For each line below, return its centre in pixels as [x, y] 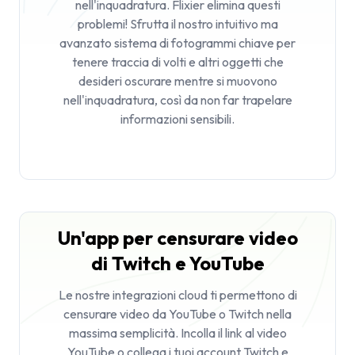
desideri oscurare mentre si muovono [177, 81]
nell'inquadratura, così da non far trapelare [177, 100]
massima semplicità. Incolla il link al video [177, 333]
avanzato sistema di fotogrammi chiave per [177, 43]
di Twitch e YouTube [177, 263]
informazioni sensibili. [177, 119]
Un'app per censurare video [177, 238]
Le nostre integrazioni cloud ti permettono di [177, 295]
